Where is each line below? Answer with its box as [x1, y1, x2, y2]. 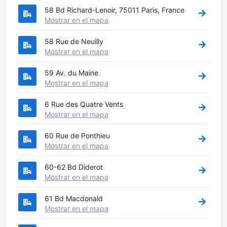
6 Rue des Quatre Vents [45, 99, 123, 108]
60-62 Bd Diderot [45, 162, 103, 171]
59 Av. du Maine [45, 68, 98, 77]
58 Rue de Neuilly [45, 36, 103, 46]
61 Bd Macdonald [45, 194, 103, 203]
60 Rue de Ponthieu [45, 131, 110, 140]
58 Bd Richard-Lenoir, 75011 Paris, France [45, 5, 184, 14]
